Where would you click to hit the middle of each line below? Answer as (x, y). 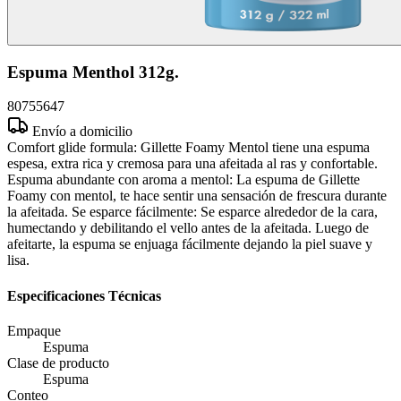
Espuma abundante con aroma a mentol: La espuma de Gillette (183, 180)
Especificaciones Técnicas (84, 295)
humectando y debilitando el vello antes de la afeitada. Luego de (188, 228)
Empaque (34, 330)
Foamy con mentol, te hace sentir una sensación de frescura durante (197, 196)
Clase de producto (58, 363)
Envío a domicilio (82, 132)
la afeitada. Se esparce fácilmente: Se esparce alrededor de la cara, (192, 212)
